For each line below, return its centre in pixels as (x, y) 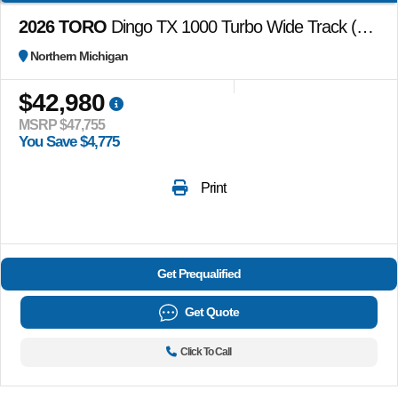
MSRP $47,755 (62, 124)
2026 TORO (63, 26)
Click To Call (206, 351)
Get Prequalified (199, 273)
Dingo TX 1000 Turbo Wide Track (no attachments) (231, 26)
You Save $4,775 (69, 141)
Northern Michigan (79, 56)
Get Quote (211, 311)
